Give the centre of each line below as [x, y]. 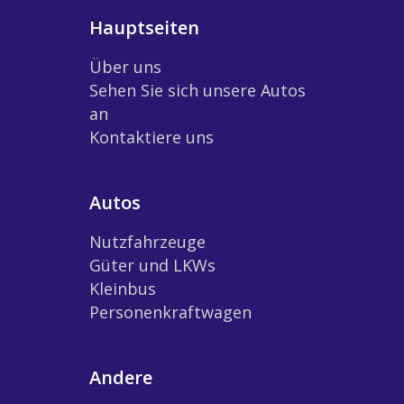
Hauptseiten [144, 27]
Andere [121, 377]
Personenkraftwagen [170, 312]
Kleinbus [123, 288]
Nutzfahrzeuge [147, 241]
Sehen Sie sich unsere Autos [197, 90]
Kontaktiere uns [151, 137]
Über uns [125, 66]
